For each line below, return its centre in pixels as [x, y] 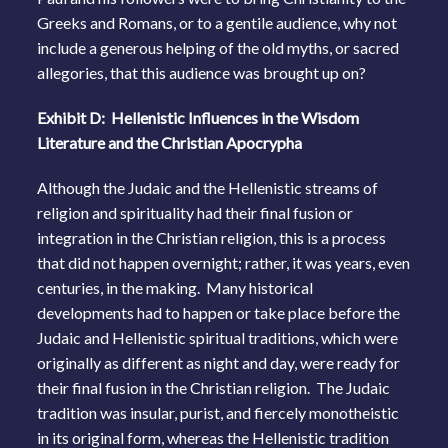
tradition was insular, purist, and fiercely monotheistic [218, 412]
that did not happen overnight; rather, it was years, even [224, 262]
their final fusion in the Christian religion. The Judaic [214, 387]
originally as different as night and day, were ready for [219, 362]
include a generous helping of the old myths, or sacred [218, 47]
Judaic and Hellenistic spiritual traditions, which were [218, 337]
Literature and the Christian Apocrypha [170, 142]
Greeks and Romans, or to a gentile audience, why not [217, 22]
